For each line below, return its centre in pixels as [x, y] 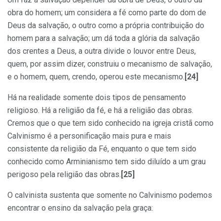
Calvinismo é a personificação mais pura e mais [89, 136]
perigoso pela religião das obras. [64, 174]
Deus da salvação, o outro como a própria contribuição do [106, 25]
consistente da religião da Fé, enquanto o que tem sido [102, 148]
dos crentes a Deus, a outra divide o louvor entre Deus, [102, 51]
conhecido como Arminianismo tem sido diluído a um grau [107, 161]
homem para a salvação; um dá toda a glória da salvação [104, 38]
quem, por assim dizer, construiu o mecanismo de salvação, [110, 64]
